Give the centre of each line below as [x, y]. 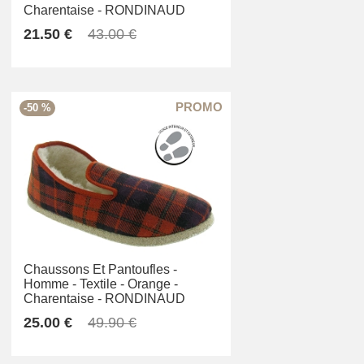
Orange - [153, 284]
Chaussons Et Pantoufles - [100, 270]
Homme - [50, 284]
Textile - [102, 284]
